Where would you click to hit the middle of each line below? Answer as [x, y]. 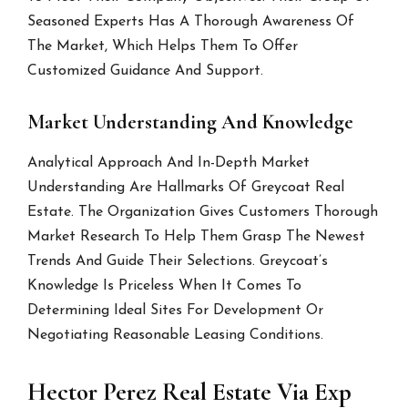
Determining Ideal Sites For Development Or [176, 311]
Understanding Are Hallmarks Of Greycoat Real [186, 188]
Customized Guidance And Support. [146, 71]
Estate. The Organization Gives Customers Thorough [203, 213]
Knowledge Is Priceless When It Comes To [165, 286]
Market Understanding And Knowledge [191, 122]
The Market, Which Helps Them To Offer [163, 47]
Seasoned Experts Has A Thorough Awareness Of [191, 22]
